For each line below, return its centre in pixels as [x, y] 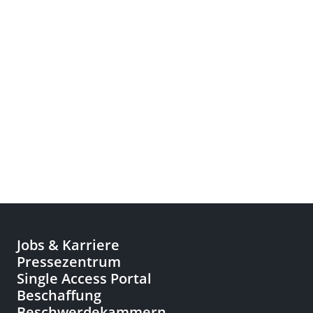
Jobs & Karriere [68, 245]
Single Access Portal [84, 278]
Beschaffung [59, 295]
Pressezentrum [69, 262]
